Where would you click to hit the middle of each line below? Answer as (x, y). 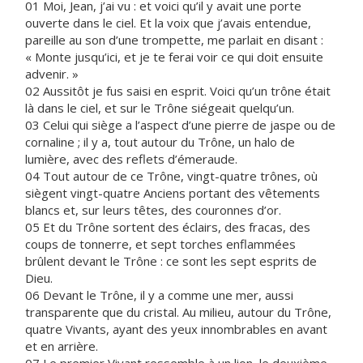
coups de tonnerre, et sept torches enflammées (160, 244)
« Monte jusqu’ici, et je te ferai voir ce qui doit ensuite (174, 57)
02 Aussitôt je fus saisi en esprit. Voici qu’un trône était (178, 91)
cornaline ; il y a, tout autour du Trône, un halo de (160, 142)
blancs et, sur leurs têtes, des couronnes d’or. (153, 210)
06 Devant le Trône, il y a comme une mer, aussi (159, 295)
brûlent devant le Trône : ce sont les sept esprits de (171, 261)
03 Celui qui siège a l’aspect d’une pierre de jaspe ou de (180, 125)
